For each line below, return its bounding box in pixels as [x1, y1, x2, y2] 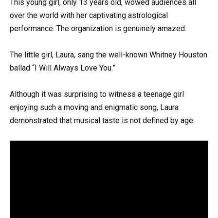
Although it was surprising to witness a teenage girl [10, 90, 184, 99]
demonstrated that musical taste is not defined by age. [10, 116, 195, 126]
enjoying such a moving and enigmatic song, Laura [10, 103, 179, 112]
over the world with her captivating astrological [10, 11, 168, 20]
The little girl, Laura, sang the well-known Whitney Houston [10, 50, 207, 60]
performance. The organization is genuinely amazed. [10, 24, 186, 34]
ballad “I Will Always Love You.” [10, 63, 115, 73]
